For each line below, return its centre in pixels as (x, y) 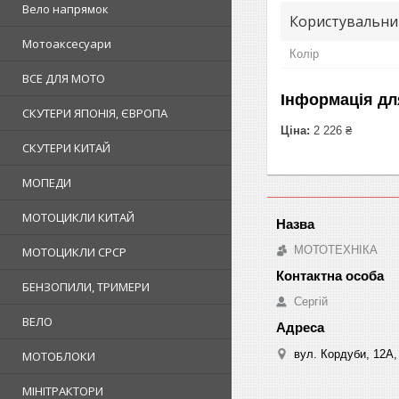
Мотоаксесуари (67, 43)
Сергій (311, 301)
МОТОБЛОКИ (59, 356)
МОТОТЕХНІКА (336, 249)
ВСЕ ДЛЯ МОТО (64, 78)
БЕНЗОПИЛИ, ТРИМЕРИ (86, 286)
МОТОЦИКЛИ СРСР (74, 252)
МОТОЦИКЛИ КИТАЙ (78, 217)
